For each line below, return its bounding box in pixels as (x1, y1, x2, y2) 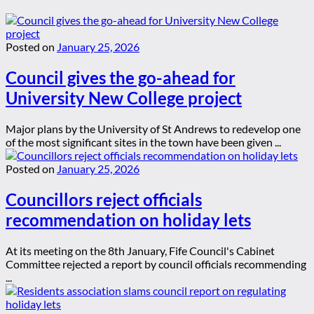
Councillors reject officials (6, 189, 202, 210)
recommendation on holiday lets (6, 209, 251, 230)
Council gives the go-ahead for (6, 67, 235, 88)
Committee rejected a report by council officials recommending (6, 257, 306, 271)
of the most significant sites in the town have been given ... (6, 135, 281, 149)
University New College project (6, 88, 242, 108)
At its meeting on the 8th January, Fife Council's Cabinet (6, 243, 275, 257)
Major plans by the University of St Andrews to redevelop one (6, 121, 301, 135)
